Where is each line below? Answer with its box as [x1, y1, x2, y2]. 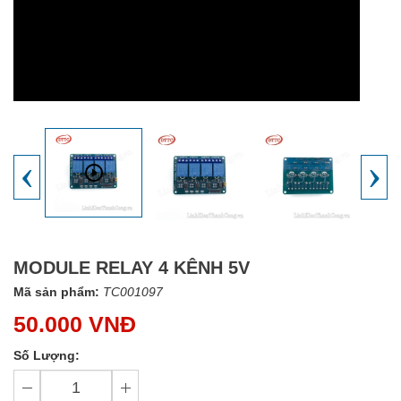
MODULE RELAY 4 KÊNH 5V [13, 258, 250, 278]
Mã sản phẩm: [13, 285, 99, 300]
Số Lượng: [13, 348, 80, 363]
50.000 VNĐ [13, 311, 136, 337]
